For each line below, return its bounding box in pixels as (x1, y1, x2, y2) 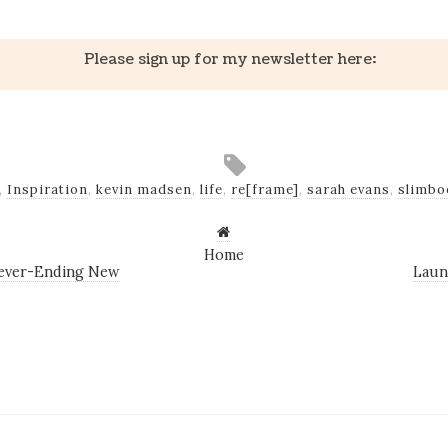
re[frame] (230, 181, 299, 199)
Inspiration (6, 181, 88, 199)
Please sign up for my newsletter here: (83, 49, 376, 70)
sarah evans (306, 181, 390, 199)
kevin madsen (95, 181, 192, 199)
